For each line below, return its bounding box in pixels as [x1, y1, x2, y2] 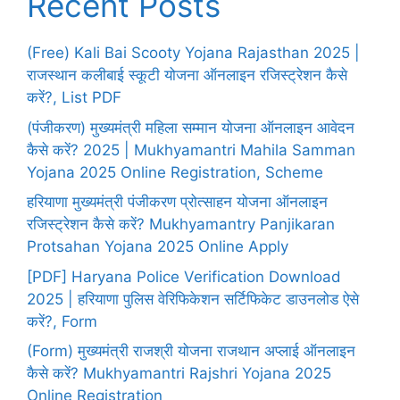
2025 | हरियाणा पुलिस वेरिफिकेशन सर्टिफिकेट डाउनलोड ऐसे [27, 289, 359, 308]
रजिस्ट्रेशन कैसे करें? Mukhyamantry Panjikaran [27, 215, 335, 234]
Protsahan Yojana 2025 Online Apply [27, 237, 288, 256]
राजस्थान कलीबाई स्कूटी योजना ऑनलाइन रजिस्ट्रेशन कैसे [27, 66, 347, 85]
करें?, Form [27, 312, 97, 330]
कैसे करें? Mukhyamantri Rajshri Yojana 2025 [27, 364, 331, 383]
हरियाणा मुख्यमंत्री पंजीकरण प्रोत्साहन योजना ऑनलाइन [27, 193, 328, 212]
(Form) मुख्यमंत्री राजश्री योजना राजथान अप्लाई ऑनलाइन [27, 342, 355, 361]
